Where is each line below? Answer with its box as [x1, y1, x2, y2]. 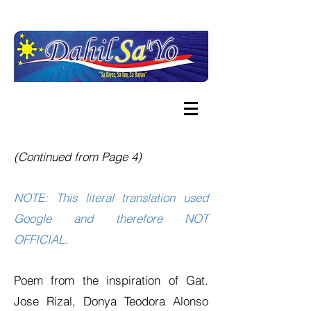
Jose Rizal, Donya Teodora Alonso [14, 294, 208, 308]
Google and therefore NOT [14, 211, 208, 226]
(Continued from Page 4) [14, 149, 142, 164]
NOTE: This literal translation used [14, 190, 208, 205]
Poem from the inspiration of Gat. [14, 273, 208, 287]
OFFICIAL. [14, 232, 68, 246]
